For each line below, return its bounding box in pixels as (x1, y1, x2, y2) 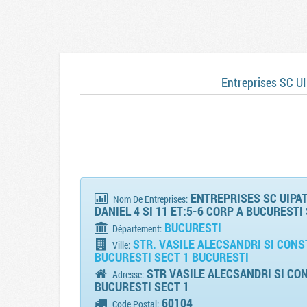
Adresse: (110, 269, 145, 281)
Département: (110, 223, 162, 235)
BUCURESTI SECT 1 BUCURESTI (95, 249, 249, 265)
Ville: (110, 239, 131, 251)
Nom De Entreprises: (113, 193, 188, 206)
